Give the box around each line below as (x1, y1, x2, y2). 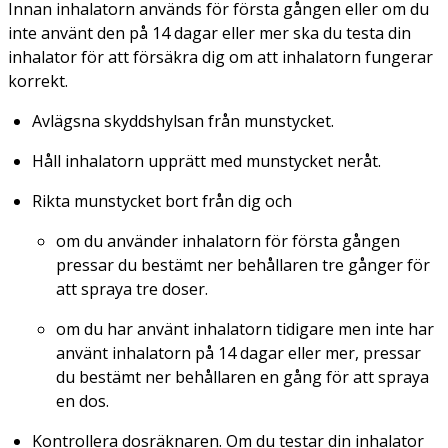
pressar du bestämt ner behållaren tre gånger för (56, 253, 430, 276)
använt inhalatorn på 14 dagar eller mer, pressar (56, 341, 421, 364)
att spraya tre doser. (56, 277, 208, 300)
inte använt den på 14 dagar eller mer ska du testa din (8, 21, 411, 44)
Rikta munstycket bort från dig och (32, 189, 292, 212)
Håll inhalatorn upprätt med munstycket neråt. (32, 149, 381, 172)
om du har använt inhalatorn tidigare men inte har (56, 317, 434, 340)
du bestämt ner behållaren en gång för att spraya (56, 365, 429, 388)
